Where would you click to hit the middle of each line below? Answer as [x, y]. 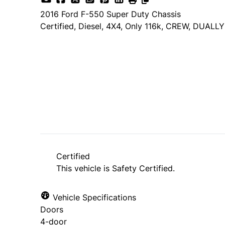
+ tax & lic [101, 87]
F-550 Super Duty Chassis [131, 14]
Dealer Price [60, 62]
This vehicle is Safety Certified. [116, 168]
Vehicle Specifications [93, 198]
